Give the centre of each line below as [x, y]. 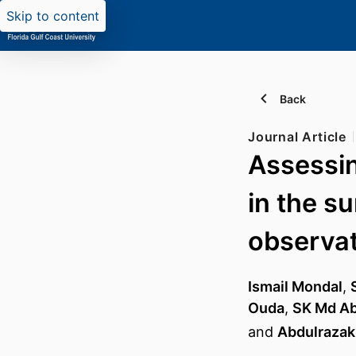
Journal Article [297, 137]
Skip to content [53, 16]
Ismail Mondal [295, 287]
